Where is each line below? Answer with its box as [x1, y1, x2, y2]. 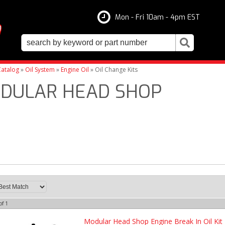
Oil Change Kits [94, 65, 138, 74]
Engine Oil [60, 65, 89, 74]
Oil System [25, 65, 55, 74]
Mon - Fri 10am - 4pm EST [115, 13, 200, 22]
